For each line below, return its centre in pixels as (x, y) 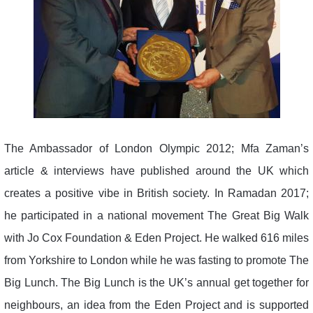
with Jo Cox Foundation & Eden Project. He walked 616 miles (156, 238)
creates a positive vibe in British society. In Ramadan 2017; (156, 193)
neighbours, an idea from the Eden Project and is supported (156, 305)
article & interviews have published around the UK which (156, 170)
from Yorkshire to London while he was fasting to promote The (156, 260)
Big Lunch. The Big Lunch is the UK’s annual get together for (156, 282)
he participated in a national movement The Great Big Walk (156, 215)
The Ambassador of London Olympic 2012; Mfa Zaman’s (156, 148)
